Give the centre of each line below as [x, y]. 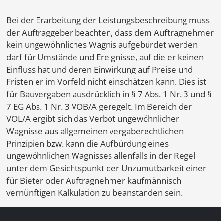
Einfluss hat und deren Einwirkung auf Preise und [99, 69]
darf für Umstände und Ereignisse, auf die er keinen [105, 57]
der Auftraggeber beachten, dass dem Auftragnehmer [110, 32]
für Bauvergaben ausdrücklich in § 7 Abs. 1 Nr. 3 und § [109, 94]
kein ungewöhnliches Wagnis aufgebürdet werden [102, 44]
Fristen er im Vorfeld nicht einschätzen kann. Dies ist [106, 81]
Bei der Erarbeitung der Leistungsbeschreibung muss [108, 20]
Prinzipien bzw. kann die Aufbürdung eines [87, 143]
